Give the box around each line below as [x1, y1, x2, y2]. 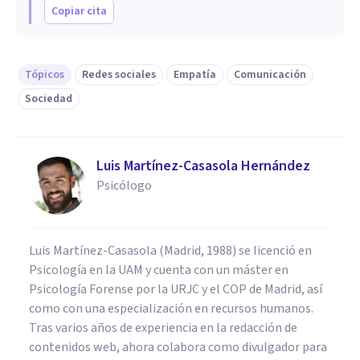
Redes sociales [82, 66, 156, 83]
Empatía [174, 66, 216, 83]
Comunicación [234, 66, 306, 83]
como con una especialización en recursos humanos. [29, 299, 313, 317]
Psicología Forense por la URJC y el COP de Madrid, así [29, 280, 322, 298]
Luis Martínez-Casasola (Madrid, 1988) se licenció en [29, 241, 312, 260]
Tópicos [25, 66, 64, 83]
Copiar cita [51, 2, 107, 19]
